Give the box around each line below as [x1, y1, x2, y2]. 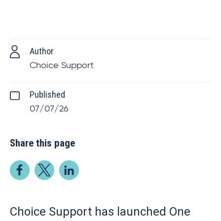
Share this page [10, 137, 75, 149]
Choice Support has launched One [10, 205, 190, 219]
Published [30, 89, 65, 100]
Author [30, 46, 54, 56]
